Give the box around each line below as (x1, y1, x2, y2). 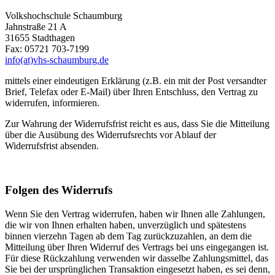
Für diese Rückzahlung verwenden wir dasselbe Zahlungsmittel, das (5, 252, 268, 263)
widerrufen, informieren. (5, 97, 99, 108)
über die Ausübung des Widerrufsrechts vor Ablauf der (5, 129, 216, 140)
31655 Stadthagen (5, 32, 75, 43)
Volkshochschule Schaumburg (5, 10, 122, 21)
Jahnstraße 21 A (5, 21, 67, 32)
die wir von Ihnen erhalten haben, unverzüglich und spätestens (5, 219, 246, 230)
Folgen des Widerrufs (5, 184, 112, 197)
